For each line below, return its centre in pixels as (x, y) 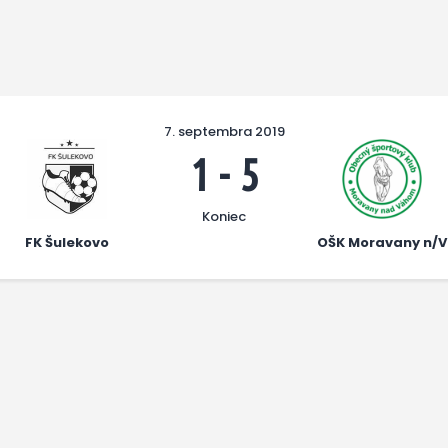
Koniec (224, 216)
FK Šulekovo (66, 242)
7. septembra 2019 (224, 131)
